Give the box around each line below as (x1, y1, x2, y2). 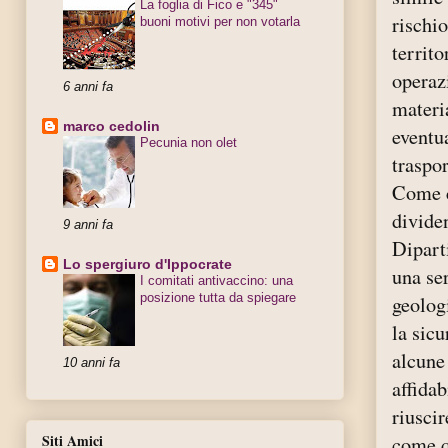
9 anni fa (63, 218, 113, 233)
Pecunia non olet (140, 135, 237, 151)
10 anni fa (63, 356, 120, 371)
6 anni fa (63, 80, 113, 95)
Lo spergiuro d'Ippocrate (63, 256, 232, 273)
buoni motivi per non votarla (140, 14, 300, 30)
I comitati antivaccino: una (140, 273, 293, 289)
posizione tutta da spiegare (140, 290, 296, 306)
